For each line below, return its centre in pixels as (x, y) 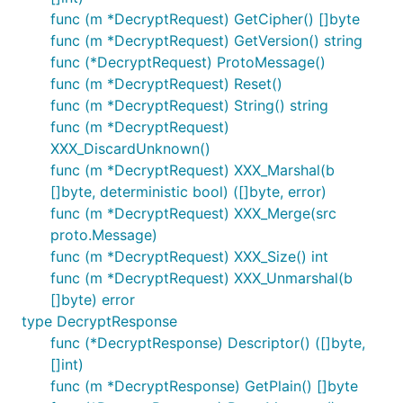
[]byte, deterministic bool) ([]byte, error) (188, 192)
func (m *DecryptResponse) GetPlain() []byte (204, 386)
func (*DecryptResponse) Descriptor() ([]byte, (208, 343)
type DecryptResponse (99, 321)
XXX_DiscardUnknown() (130, 148)
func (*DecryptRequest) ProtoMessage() (188, 62)
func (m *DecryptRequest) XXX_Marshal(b (193, 170)
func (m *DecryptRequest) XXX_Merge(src (193, 213)
